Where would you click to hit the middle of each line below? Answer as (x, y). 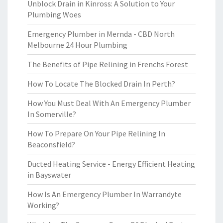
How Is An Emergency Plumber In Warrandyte (105, 194)
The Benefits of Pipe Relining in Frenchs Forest (108, 64)
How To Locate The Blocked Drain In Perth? (101, 84)
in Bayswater (49, 175)
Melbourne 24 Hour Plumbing (77, 45)
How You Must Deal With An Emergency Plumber (109, 103)
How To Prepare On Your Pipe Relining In (96, 133)
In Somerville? (52, 114)
